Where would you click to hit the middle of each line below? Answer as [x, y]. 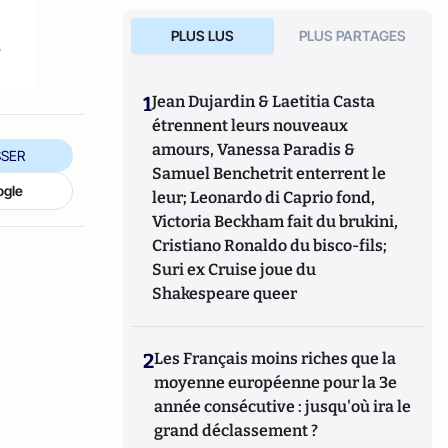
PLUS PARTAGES [353, 35]
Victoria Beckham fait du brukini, [275, 221]
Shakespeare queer [225, 293]
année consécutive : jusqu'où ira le [283, 406]
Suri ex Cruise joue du [234, 269]
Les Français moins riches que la [275, 358]
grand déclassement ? [236, 430]
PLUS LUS [202, 35]
